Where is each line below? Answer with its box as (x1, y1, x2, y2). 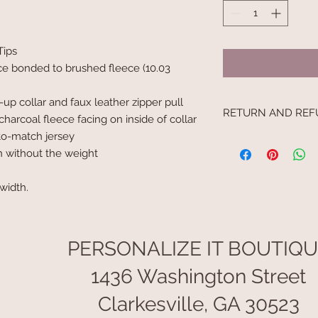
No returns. (223, 133, 274, 145)
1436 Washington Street (91, 264, 306, 288)
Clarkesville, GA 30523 (97, 292, 300, 316)
